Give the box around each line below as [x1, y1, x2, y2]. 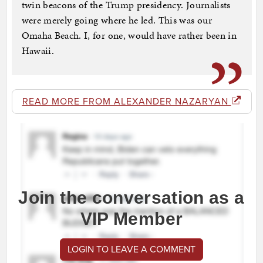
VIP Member [80, 209, 183, 229]
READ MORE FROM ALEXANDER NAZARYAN [22, 96, 231, 108]
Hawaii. [21, 43, 54, 58]
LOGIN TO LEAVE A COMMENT [68, 244, 195, 256]
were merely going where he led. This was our [21, 13, 212, 28]
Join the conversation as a [18, 188, 245, 208]
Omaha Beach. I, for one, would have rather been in [21, 28, 237, 43]
